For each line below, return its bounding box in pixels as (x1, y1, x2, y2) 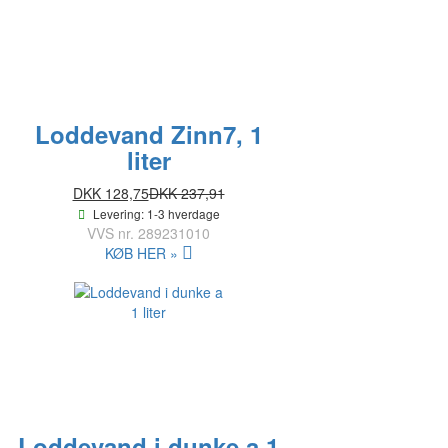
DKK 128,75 (72, 183, 149, 204)
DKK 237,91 (148, 183, 225, 204)
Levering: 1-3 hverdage (92, 205, 220, 223)
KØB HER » (104, 243, 178, 264)
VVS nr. (87, 223, 134, 244)
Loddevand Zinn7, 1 (34, 117, 263, 152)
